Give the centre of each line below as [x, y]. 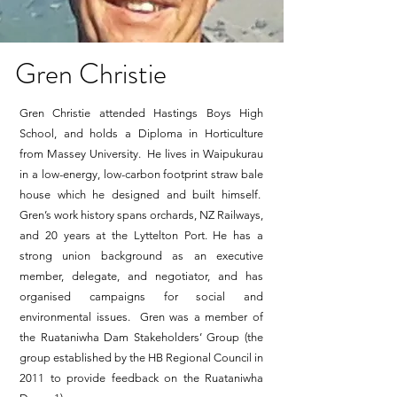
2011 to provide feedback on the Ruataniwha [141, 378]
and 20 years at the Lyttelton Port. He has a [141, 235]
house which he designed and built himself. [141, 195]
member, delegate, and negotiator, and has [141, 276]
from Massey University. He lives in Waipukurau [141, 154]
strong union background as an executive [141, 256]
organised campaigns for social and [141, 296]
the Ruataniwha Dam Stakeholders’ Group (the [141, 337]
